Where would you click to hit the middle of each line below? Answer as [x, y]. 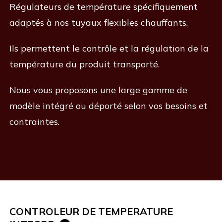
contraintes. [34, 122]
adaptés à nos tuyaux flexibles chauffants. [98, 23]
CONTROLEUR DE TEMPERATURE [91, 211]
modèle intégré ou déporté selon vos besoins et [108, 106]
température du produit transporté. [84, 64]
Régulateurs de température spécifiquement [103, 7]
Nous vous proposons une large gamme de [98, 90]
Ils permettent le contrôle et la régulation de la [109, 48]
